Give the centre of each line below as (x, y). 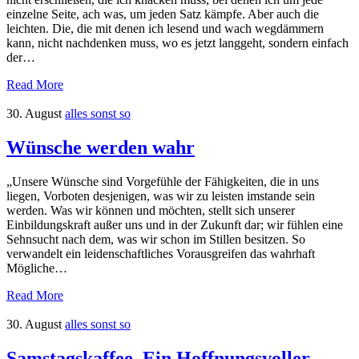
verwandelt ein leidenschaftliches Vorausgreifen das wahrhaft (161, 253)
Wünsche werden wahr (101, 147)
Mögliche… (37, 268)
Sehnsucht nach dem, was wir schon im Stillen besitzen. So (156, 239)
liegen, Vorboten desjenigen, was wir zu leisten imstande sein (161, 196)
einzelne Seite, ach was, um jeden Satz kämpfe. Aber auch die (163, 14)
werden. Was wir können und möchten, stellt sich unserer (151, 210)
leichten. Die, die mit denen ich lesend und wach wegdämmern (165, 28)
